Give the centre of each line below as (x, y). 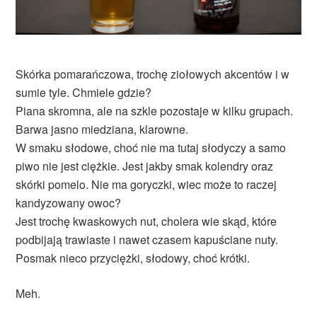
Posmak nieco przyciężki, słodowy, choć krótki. (133, 258)
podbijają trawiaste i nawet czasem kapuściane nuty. (147, 240)
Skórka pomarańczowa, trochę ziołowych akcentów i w (153, 74)
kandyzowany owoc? (69, 203)
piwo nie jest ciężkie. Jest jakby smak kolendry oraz (145, 166)
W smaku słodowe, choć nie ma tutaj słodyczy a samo (151, 148)
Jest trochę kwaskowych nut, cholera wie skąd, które (146, 221)
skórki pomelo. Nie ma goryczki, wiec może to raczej (146, 185)
